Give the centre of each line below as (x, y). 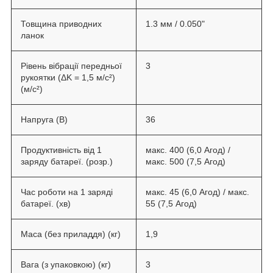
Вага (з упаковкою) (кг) (67, 264)
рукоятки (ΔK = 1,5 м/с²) (68, 77)
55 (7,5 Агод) (171, 203)
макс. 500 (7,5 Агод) (186, 161)
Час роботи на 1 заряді (67, 192)
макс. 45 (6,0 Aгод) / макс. (197, 192)
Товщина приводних (61, 23)
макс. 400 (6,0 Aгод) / (188, 150)
